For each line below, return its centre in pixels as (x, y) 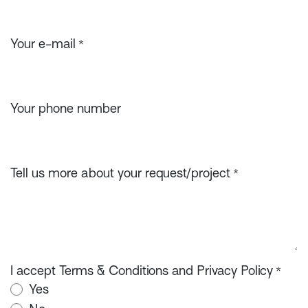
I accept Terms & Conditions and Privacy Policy (142, 271)
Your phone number (66, 108)
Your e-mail (43, 44)
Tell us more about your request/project (120, 173)
